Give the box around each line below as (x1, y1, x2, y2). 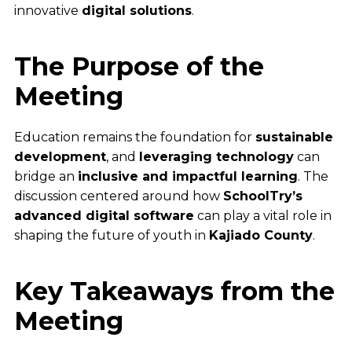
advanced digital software (13, 208, 194, 224)
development (13, 149, 106, 165)
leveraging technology (138, 149, 294, 165)
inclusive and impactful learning (77, 169, 298, 185)
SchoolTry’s (222, 189, 302, 204)
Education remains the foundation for (13, 130, 255, 145)
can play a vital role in (193, 208, 332, 224)
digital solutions (81, 3, 192, 19)
